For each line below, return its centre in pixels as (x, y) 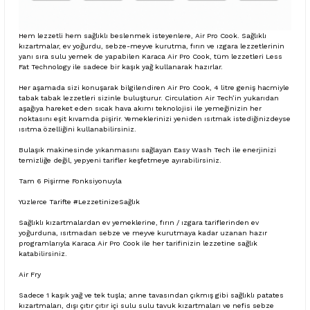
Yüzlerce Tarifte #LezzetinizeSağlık (79, 201)
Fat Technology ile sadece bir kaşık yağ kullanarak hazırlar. (121, 66)
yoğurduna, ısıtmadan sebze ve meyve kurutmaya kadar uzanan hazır (143, 232)
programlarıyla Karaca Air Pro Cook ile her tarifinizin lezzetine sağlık (138, 243)
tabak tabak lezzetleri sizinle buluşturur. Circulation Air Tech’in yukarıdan (149, 98)
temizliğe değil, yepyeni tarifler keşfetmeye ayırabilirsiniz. (120, 160)
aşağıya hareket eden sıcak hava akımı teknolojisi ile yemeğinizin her (140, 108)
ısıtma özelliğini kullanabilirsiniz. (77, 129)
